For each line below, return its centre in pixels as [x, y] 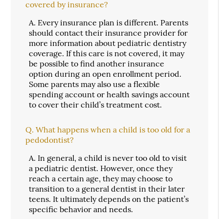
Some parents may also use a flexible [95, 84]
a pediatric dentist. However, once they [101, 168]
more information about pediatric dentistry [108, 43]
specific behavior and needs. [81, 209]
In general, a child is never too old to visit [112, 158]
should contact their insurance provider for [109, 33]
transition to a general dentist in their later [107, 188]
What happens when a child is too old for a [113, 129]
